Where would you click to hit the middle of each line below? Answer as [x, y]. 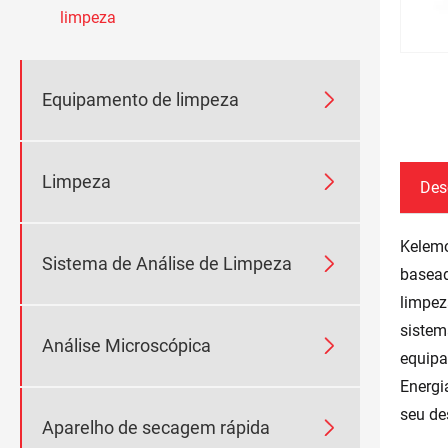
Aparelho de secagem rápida [156, 428]
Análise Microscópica [126, 346]
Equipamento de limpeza [140, 100]
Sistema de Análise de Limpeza [167, 264]
